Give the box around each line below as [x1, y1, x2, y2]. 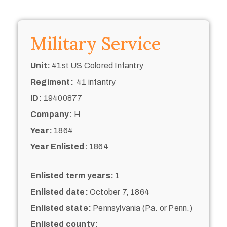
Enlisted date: [30, 187, 88, 196]
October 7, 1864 [88, 187, 150, 196]
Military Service [30, 32, 161, 54]
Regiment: [30, 77, 73, 86]
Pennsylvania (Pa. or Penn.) [91, 203, 193, 212]
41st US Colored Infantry [50, 61, 143, 70]
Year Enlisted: [30, 142, 88, 151]
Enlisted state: [30, 203, 91, 212]
